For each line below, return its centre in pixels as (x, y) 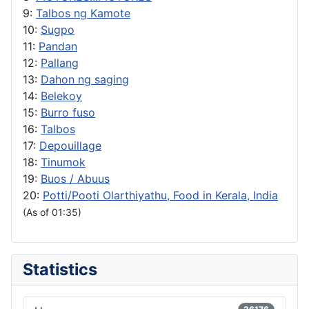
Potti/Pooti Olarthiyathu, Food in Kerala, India (160, 195)
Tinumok (63, 162)
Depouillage (70, 145)
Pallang (60, 62)
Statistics (60, 269)
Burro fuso (68, 112)
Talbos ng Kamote (83, 13)
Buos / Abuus (75, 178)
